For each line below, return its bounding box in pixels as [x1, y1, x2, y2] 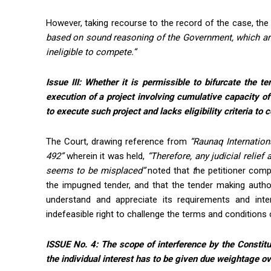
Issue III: [46, 77, 85, 88]
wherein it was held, [66, 151, 148, 162]
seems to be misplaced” [46, 165, 145, 177]
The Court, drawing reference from [46, 136, 190, 148]
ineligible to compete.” [46, 47, 136, 58]
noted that [148, 165, 190, 177]
